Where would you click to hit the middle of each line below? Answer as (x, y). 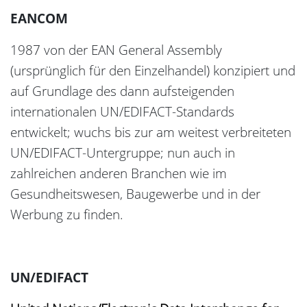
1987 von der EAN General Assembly (116, 50)
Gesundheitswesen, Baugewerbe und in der (135, 194)
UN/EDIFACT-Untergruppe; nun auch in (123, 153)
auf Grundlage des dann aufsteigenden (122, 91)
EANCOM (39, 19)
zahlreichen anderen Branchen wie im (119, 174)
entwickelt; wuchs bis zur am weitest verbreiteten (151, 133)
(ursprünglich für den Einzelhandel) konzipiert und (153, 71)
